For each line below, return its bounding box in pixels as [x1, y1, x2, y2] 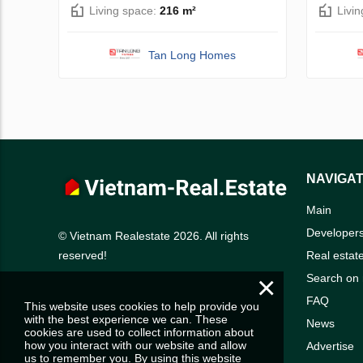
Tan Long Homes [148, 48, 237, 62]
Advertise [306, 339, 354, 352]
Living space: [89, 3, 160, 17]
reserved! [58, 249, 107, 263]
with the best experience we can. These [24, 313, 228, 326]
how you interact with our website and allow [24, 339, 246, 352]
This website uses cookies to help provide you [24, 300, 259, 313]
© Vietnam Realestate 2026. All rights [58, 229, 249, 243]
